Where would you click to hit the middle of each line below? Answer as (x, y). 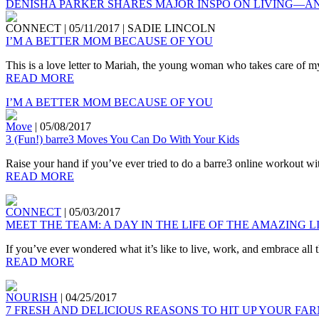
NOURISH (32, 297)
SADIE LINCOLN (170, 28)
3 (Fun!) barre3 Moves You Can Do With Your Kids (122, 139)
